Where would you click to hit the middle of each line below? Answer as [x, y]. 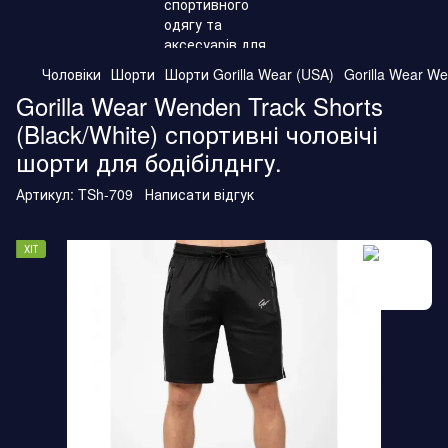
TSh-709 [103, 194]
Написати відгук [199, 194]
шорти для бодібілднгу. [149, 161]
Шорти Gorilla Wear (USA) [249, 74]
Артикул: [45, 194]
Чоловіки [71, 74]
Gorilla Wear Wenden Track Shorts [199, 105]
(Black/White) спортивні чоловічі [197, 133]
